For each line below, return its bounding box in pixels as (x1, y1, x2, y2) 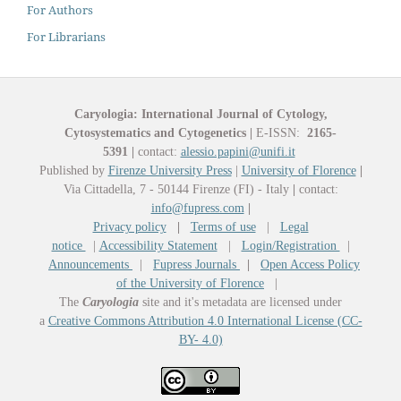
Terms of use (190, 219, 256, 234)
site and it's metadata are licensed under (139, 294, 342, 309)
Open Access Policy (260, 257, 360, 271)
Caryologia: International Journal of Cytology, (73, 107, 328, 121)
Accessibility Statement (98, 238, 218, 252)
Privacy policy (92, 219, 166, 234)
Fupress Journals (153, 257, 240, 271)
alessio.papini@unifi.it (180, 144, 295, 158)
